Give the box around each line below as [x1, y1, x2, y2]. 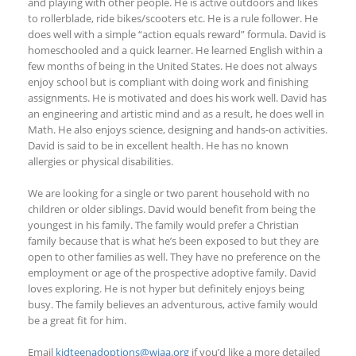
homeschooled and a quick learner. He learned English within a [28, 42, 323, 57]
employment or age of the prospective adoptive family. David [28, 265, 316, 280]
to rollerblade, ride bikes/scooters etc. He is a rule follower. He [28, 10, 318, 25]
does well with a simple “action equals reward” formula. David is [28, 26, 326, 41]
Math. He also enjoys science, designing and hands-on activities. [28, 122, 327, 137]
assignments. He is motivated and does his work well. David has [28, 90, 327, 105]
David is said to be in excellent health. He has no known [28, 137, 288, 153]
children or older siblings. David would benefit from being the [28, 201, 315, 216]
